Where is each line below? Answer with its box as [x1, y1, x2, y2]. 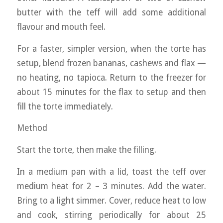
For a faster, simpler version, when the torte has [16, 43, 207, 54]
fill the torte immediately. [16, 101, 113, 111]
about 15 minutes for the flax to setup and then [16, 87, 207, 97]
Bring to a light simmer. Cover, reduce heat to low [16, 195, 207, 206]
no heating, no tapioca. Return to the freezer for [16, 72, 207, 83]
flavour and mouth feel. [16, 21, 106, 32]
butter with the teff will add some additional [16, 7, 207, 17]
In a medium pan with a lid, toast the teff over [16, 166, 207, 177]
